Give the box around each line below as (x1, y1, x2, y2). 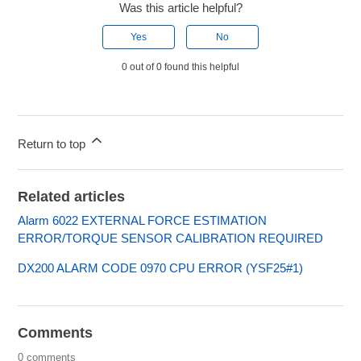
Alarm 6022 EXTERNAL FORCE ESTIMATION (18, 214, 268, 228)
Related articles (18, 189, 126, 205)
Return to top (18, 137, 89, 151)
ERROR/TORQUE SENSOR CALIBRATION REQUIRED (18, 231, 324, 246)
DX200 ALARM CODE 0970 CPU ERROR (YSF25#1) (18, 261, 304, 276)
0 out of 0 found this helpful (122, 61, 239, 73)
